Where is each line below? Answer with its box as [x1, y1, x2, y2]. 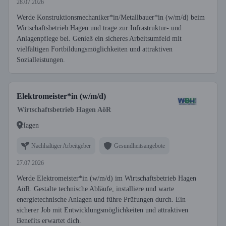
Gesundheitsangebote [114, 142, 165, 149]
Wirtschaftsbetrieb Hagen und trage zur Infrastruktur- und [17, 24, 182, 32]
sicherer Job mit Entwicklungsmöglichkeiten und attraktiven [17, 206, 188, 214]
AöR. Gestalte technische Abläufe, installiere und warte [17, 185, 174, 193]
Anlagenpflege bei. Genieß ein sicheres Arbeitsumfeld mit [17, 35, 182, 42]
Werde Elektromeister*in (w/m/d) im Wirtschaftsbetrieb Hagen [17, 175, 196, 182]
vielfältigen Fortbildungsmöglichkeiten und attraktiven [17, 45, 173, 53]
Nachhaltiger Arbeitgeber [31, 142, 91, 149]
